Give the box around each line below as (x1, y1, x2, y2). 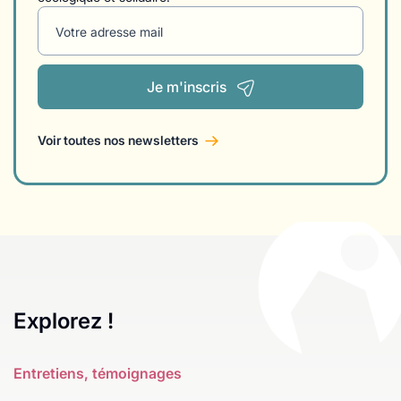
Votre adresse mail (55, 24, 163, 39)
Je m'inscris (146, 78, 226, 96)
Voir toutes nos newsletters (38, 132, 199, 148)
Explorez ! (13, 308, 114, 335)
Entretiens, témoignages (13, 364, 182, 383)
